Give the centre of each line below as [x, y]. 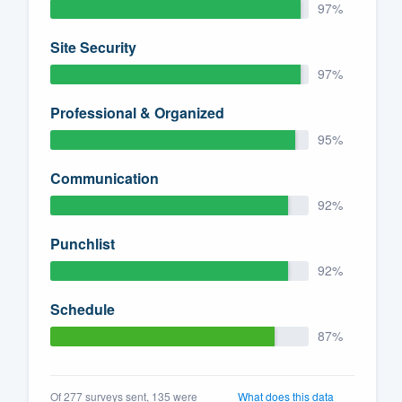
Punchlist [83, 243]
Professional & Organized [137, 112]
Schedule [83, 309]
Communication [105, 178]
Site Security [93, 47]
